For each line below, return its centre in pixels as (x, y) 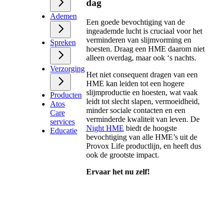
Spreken (63, 42)
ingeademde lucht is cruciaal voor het (144, 31)
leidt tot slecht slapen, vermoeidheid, (143, 101)
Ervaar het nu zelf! (118, 171)
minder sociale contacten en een (136, 110)
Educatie (63, 131)
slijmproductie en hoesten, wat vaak (142, 92)
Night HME (105, 128)
